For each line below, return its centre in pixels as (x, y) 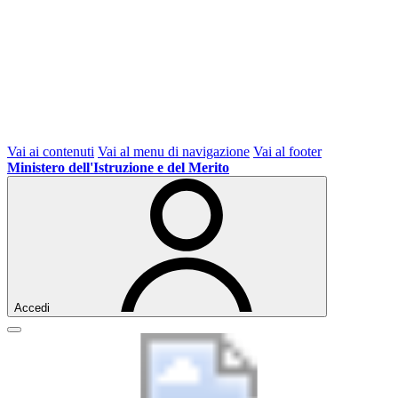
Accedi (32, 308)
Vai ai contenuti (51, 151)
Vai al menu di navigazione (174, 151)
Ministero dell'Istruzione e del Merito (118, 167)
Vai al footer (287, 151)
